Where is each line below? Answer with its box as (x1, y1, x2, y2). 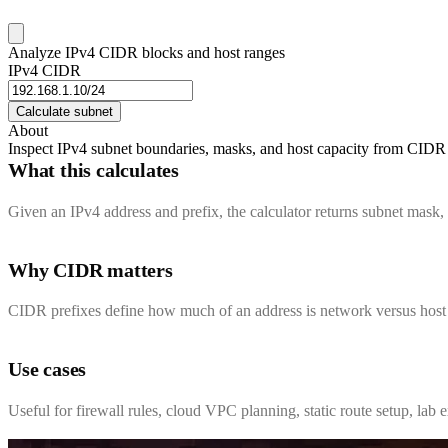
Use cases (8, 358, 87, 381)
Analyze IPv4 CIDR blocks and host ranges (8, 44, 285, 62)
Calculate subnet (16, 104, 113, 120)
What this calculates (8, 159, 179, 182)
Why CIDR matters (8, 258, 173, 281)
